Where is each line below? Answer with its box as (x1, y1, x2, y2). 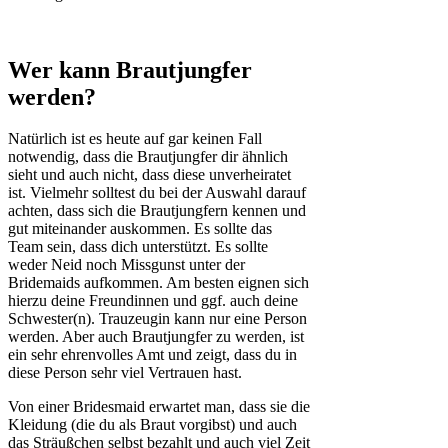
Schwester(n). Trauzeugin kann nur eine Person (8, 310, 307, 328)
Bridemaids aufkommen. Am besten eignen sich (8, 274, 309, 292)
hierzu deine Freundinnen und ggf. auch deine (8, 292, 298, 310)
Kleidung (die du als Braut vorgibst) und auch (8, 416, 297, 434)
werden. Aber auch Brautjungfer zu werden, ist (8, 328, 304, 346)
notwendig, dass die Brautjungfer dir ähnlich (8, 148, 288, 166)
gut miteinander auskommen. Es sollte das (8, 220, 272, 238)
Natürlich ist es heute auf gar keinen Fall (8, 130, 262, 148)
